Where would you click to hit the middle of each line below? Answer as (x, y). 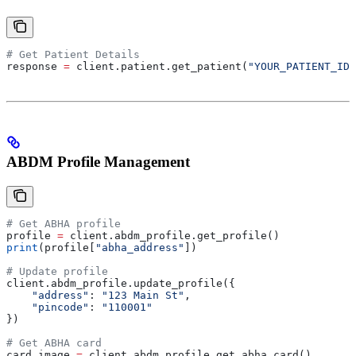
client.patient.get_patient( (159, 67)
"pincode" (48, 307)
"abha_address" (140, 247)
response (35, 67)
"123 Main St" (143, 295)
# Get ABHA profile (64, 223)
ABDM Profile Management (98, 162)
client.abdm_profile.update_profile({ (121, 283)
